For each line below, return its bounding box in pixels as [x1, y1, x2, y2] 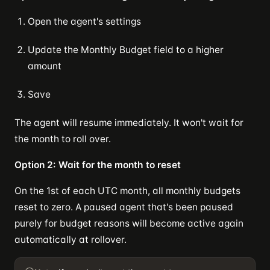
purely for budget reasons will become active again [14, 217, 243, 229]
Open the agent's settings [28, 15, 141, 27]
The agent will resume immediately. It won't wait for [14, 116, 243, 128]
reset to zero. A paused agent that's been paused [14, 201, 233, 213]
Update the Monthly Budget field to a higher [28, 43, 224, 55]
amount [28, 60, 61, 72]
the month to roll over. [14, 133, 111, 145]
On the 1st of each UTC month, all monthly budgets [14, 184, 240, 196]
